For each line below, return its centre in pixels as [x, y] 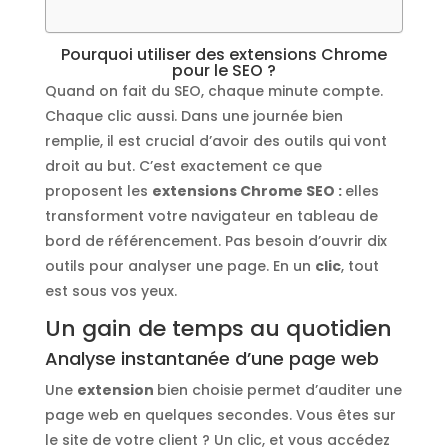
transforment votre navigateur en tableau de [211, 215]
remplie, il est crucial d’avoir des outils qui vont [215, 140]
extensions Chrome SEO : [248, 190]
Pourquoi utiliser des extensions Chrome [223, 54]
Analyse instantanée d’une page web [211, 358]
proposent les [98, 190]
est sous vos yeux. [110, 290]
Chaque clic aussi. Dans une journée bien [193, 115]
